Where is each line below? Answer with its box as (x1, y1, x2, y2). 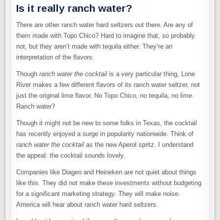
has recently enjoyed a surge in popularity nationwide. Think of (16, 130, 194, 137)
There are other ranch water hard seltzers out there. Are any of (16, 21, 193, 28)
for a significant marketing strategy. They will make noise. (16, 190, 181, 197)
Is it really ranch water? (16, 2, 133, 14)
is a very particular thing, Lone (107, 70, 195, 78)
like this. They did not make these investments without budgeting (16, 179, 202, 187)
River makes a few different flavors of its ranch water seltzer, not (16, 81, 200, 88)
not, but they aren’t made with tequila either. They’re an (16, 42, 173, 50)
